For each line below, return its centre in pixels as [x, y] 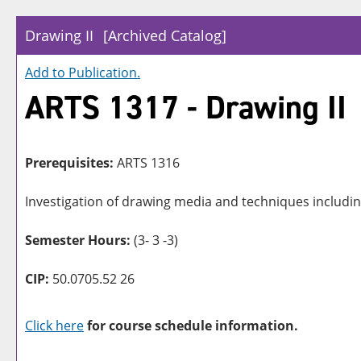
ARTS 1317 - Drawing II [186, 108]
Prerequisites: [69, 163]
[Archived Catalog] [165, 35]
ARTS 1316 [147, 163]
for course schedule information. [191, 326]
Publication [103, 73]
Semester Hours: [78, 240]
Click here [54, 326]
